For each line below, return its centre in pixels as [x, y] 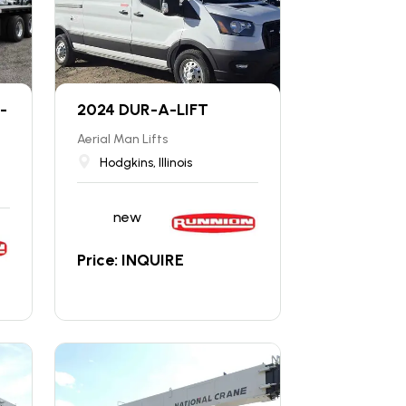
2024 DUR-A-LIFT [143, 110]
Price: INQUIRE [131, 260]
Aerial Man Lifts [123, 139]
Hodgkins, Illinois [146, 163]
